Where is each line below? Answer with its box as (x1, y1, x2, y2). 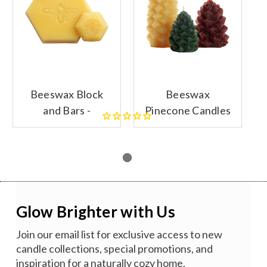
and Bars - (43, 104, 91, 117)
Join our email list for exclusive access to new (15, 228, 222, 241)
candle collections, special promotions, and (15, 242, 213, 256)
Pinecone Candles (145, 104, 231, 117)
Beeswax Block (30, 88, 104, 101)
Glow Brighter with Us (15, 202, 175, 222)
